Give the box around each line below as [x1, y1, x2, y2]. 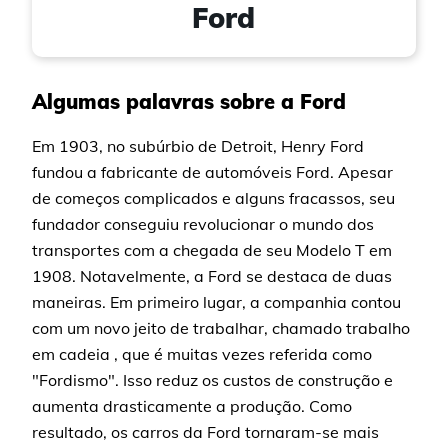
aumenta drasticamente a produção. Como [32, 396, 353, 416]
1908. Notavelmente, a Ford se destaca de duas [32, 266, 393, 286]
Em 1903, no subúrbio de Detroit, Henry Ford [32, 136, 365, 156]
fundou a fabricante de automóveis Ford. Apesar [32, 162, 394, 182]
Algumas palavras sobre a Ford [32, 89, 347, 114]
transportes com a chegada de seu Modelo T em [32, 240, 393, 260]
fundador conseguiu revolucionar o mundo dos [32, 214, 375, 234]
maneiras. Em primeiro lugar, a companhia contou [32, 292, 402, 312]
